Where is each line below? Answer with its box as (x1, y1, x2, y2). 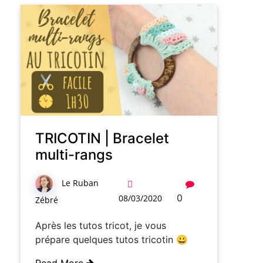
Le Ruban (62, 177, 99, 188)
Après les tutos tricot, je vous (35, 219, 166, 231)
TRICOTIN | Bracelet (35, 129, 169, 147)
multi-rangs (35, 146, 113, 163)
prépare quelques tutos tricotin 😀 (35, 233, 188, 245)
